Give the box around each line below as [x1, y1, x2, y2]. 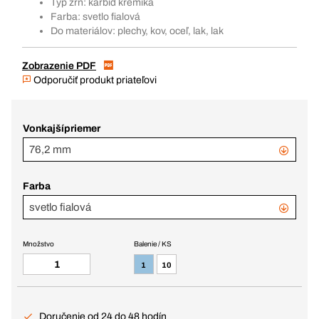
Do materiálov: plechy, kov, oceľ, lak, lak [51, 26, 224, 36]
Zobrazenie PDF [22, 61, 96, 71]
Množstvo [23, 240, 54, 248]
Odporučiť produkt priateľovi [31, 75, 157, 85]
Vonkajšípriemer [23, 123, 100, 134]
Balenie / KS [133, 240, 172, 248]
